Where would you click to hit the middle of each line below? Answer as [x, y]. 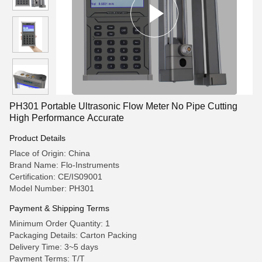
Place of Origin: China [50, 153]
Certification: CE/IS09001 [56, 177]
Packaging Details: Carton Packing [73, 235]
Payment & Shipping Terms [59, 208]
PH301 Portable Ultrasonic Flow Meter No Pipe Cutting [123, 106]
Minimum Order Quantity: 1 [60, 223]
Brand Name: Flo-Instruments [64, 165]
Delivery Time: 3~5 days [54, 247]
